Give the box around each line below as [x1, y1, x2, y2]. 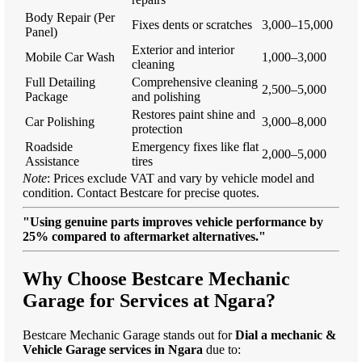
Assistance [25, 154, 79, 168]
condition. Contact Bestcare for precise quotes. [23, 185, 259, 200]
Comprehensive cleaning [132, 74, 258, 89]
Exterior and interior [132, 42, 234, 57]
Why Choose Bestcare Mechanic [23, 267, 290, 289]
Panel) [25, 24, 57, 39]
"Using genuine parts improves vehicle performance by [23, 214, 323, 229]
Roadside [25, 139, 73, 154]
